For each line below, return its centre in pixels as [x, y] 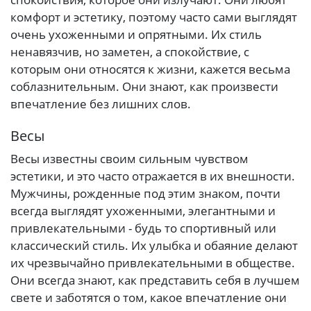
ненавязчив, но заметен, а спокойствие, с [130, 51]
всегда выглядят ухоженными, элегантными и [143, 211]
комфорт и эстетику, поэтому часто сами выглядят [154, 17]
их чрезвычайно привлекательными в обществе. [153, 263]
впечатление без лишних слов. [101, 103]
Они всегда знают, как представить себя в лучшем [155, 280]
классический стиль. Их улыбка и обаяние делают [154, 246]
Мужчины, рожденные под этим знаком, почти [145, 194]
